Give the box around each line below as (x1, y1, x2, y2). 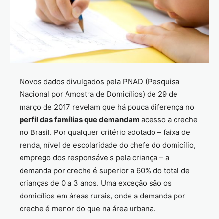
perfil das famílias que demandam (20, 115, 141, 124)
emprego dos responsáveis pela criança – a (20, 153, 169, 162)
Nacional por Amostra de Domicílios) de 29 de (20, 89, 177, 99)
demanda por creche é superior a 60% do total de (20, 166, 190, 175)
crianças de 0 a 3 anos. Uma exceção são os (20, 178, 172, 188)
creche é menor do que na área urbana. (20, 204, 155, 213)
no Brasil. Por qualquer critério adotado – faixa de (20, 128, 190, 137)
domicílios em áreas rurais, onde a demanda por (20, 191, 185, 200)
